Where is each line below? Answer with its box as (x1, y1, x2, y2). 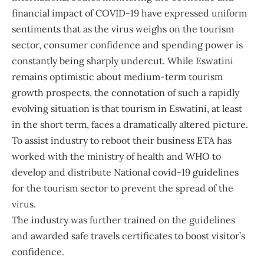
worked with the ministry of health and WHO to (12, 150, 221, 163)
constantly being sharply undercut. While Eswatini (12, 55, 233, 67)
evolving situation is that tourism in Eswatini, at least (12, 103, 242, 115)
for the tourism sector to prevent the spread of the (12, 182, 233, 194)
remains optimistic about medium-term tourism (12, 71, 223, 83)
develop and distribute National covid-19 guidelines (12, 166, 239, 179)
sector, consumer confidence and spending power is (12, 39, 243, 51)
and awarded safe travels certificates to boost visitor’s (12, 230, 245, 242)
